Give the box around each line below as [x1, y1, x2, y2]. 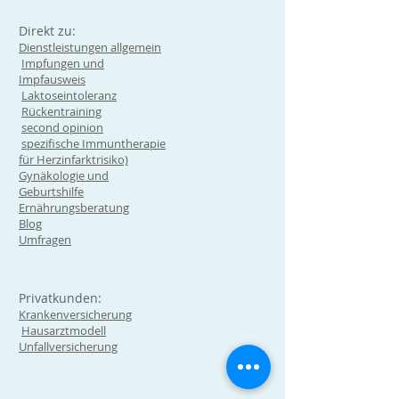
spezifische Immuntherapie [21, 135, 166, 152]
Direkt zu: [19, 22, 76, 40]
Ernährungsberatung [19, 199, 129, 216]
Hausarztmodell [21, 322, 106, 339]
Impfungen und [21, 55, 104, 72]
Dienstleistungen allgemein [19, 39, 161, 56]
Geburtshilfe [19, 183, 84, 200]
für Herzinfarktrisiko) [19, 151, 128, 168]
